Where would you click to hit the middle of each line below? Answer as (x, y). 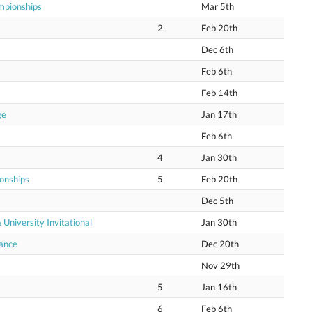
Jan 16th (219, 287)
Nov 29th (220, 265)
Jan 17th (219, 114)
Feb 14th (219, 93)
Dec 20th (220, 244)
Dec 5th (217, 201)
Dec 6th (217, 49)
